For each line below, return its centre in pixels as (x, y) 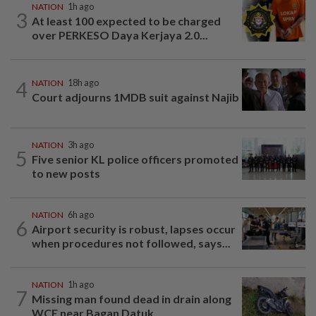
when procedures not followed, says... (131, 243)
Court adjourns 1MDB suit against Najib (135, 97)
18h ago (83, 83)
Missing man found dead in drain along (132, 298)
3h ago (81, 145)
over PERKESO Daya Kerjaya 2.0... (120, 35)
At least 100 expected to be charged (126, 20)
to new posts (66, 173)
